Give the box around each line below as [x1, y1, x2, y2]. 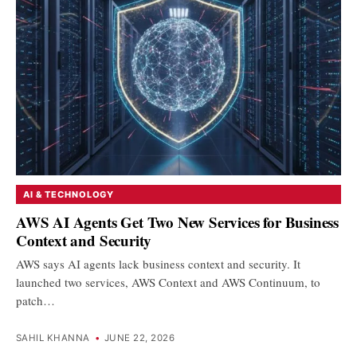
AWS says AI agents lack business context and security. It [16, 255, 300, 272]
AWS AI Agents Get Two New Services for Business [16, 210, 339, 233]
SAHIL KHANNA [16, 332, 90, 344]
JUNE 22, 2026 [104, 332, 175, 344]
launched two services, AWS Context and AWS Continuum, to [16, 273, 320, 290]
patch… [16, 292, 55, 308]
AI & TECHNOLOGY [23, 189, 115, 201]
